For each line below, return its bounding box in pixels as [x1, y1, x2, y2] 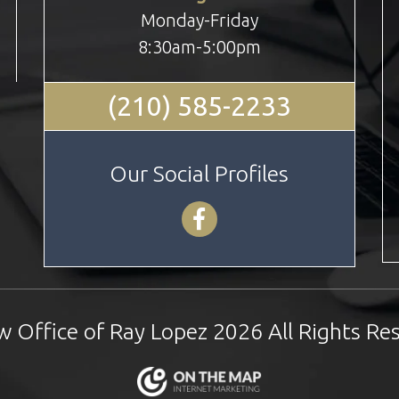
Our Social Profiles [110, 161, 289, 187]
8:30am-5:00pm [137, 36, 261, 57]
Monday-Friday [140, 9, 258, 30]
